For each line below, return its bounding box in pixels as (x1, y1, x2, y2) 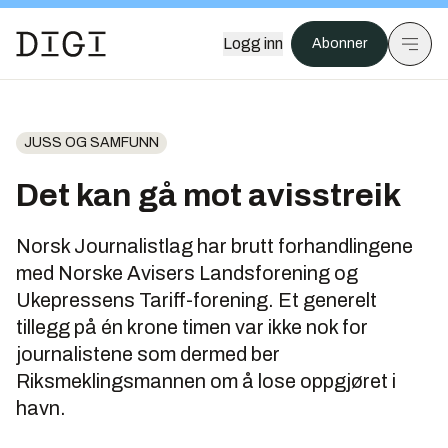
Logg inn (223, 35, 283, 52)
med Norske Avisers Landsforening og (16, 262, 358, 284)
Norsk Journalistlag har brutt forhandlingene (16, 235, 413, 257)
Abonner (312, 36, 367, 51)
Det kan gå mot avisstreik (16, 178, 401, 213)
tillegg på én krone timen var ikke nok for (16, 316, 368, 338)
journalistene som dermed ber (16, 343, 280, 365)
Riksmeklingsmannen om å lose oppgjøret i (16, 370, 396, 392)
